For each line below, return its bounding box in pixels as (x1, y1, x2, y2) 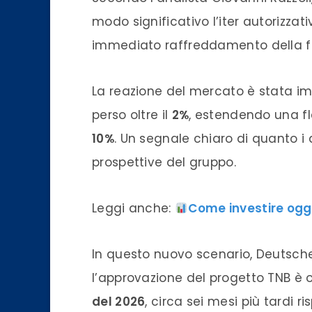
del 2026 (92, 292, 146, 310)
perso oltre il (92, 106, 172, 123)
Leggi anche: (92, 199, 175, 217)
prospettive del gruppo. (92, 153, 236, 171)
